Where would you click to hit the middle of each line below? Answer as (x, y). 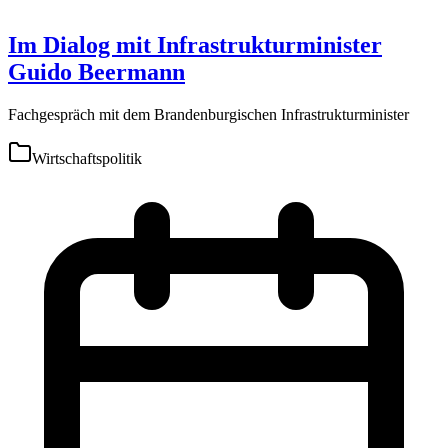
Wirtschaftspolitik (87, 159)
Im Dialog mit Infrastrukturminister (195, 45)
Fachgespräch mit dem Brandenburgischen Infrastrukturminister (208, 115)
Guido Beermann (96, 72)
